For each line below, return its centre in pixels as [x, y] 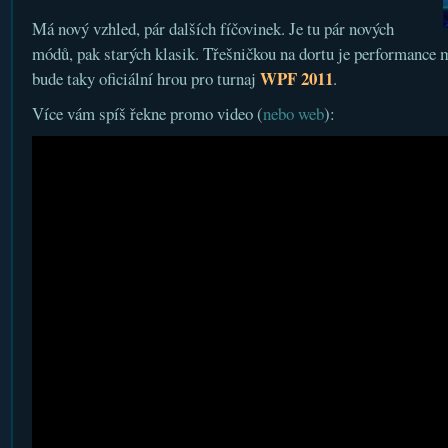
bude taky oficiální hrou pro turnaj [145, 78]
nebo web [293, 113]
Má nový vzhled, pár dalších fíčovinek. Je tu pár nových [212, 28]
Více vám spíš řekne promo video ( [147, 113]
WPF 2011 [296, 78]
